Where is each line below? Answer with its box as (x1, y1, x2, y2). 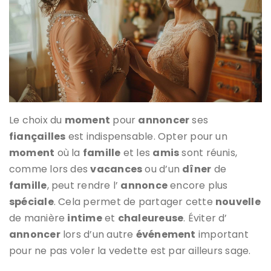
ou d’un (142, 162, 183, 176)
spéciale (9, 194, 54, 209)
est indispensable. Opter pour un (65, 129, 227, 143)
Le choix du (9, 113, 65, 127)
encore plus (167, 178, 228, 192)
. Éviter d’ (183, 211, 227, 225)
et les (120, 145, 153, 160)
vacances (90, 162, 143, 176)
